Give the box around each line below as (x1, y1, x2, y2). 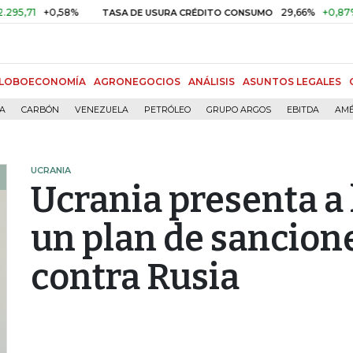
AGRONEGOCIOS (94, 76, 180, 87)
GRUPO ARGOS (206, 105, 271, 115)
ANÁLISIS (188, 76, 235, 87)
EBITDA (287, 105, 319, 115)
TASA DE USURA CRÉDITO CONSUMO (59, 7, 231, 18)
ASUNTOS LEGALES (243, 76, 341, 87)
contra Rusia (31, 256, 240, 299)
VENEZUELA (75, 105, 128, 115)
